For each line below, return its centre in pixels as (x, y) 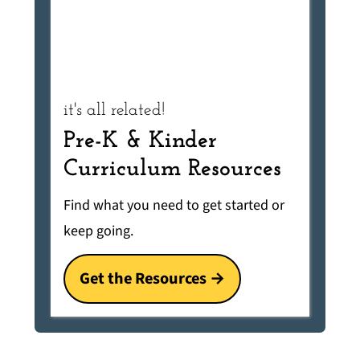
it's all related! (115, 111)
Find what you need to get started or (174, 206)
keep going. (99, 231)
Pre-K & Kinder (141, 141)
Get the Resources (143, 279)
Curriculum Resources (173, 170)
